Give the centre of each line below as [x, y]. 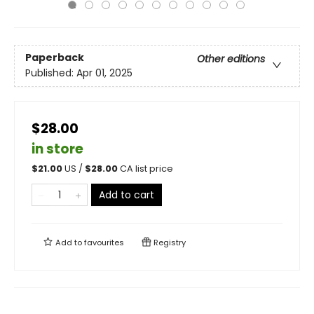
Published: [51, 73]
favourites [104, 243]
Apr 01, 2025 [104, 73]
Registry [169, 243]
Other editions [231, 59]
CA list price [146, 169]
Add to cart [127, 195]
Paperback [55, 58]
